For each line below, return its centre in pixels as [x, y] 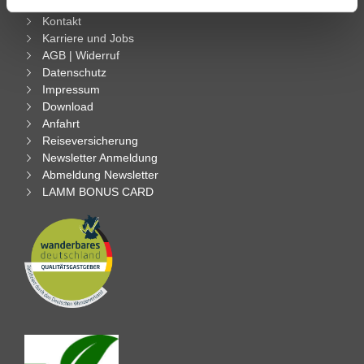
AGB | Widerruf [81, 55]
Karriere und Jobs [88, 38]
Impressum [71, 89]
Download [68, 106]
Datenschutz [74, 72]
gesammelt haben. [71, 13]
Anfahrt [61, 123]
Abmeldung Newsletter [100, 174]
